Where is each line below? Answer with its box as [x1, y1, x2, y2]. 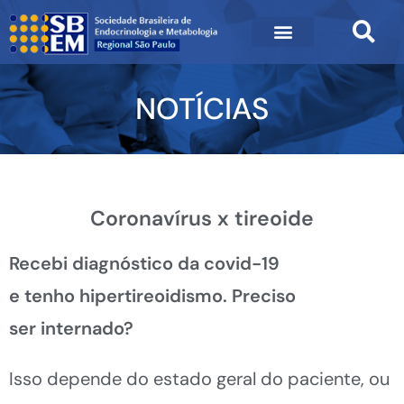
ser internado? [9, 316, 133, 340]
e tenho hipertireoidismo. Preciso [9, 283, 296, 308]
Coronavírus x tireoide [90, 204, 314, 232]
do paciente [261, 366, 361, 390]
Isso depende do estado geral [9, 366, 261, 390]
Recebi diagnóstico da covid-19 [9, 251, 280, 275]
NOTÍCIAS [135, 89, 269, 129]
